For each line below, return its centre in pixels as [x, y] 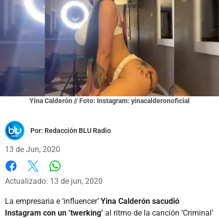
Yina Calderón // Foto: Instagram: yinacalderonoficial [109, 100]
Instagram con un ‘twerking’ [54, 213]
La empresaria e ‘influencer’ [52, 201]
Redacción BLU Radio [78, 130]
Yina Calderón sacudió [139, 201]
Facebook [22, 176]
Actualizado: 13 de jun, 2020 [54, 181]
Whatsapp [72, 175]
